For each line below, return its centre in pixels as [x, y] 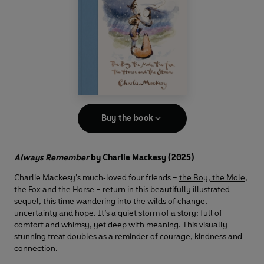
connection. [36, 249]
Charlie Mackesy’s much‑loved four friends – [97, 178]
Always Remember [52, 158]
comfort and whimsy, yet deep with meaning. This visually [121, 225]
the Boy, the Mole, [213, 178]
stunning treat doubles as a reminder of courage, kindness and [128, 237]
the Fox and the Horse [54, 190]
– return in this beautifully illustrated [162, 190]
